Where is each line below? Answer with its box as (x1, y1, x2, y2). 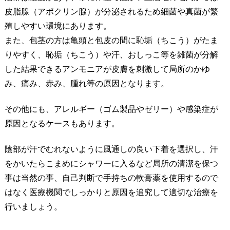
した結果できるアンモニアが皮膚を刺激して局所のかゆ (4, 64, 210, 73)
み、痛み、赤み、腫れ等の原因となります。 (4, 79, 169, 88)
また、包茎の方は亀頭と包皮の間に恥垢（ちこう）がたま (4, 35, 218, 45)
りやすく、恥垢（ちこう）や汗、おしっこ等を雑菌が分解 (4, 50, 218, 59)
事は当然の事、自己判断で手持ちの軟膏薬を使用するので (4, 174, 218, 183)
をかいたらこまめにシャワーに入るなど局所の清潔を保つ (4, 159, 218, 168)
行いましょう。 (4, 202, 62, 212)
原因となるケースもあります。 (4, 119, 120, 128)
